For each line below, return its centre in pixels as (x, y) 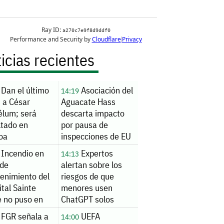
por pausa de (84, 124)
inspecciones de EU (96, 136)
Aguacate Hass (88, 101)
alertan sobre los (91, 165)
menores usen (86, 188)
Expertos (96, 153)
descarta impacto (92, 113)
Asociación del (106, 90)
